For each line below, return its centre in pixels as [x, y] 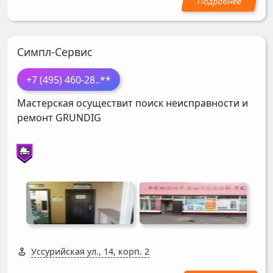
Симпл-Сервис [55, 52]
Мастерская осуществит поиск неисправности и [133, 103]
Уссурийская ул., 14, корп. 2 [90, 252]
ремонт [36, 118]
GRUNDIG [78, 118]
